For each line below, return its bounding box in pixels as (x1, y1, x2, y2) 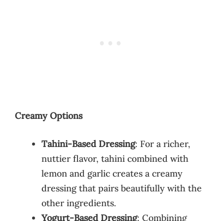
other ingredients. (41, 197, 116, 209)
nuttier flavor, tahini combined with (41, 152, 188, 164)
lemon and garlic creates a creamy (41, 167, 183, 179)
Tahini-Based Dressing (41, 138, 135, 149)
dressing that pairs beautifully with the (41, 182, 202, 194)
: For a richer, (135, 138, 190, 149)
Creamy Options (15, 110, 82, 121)
